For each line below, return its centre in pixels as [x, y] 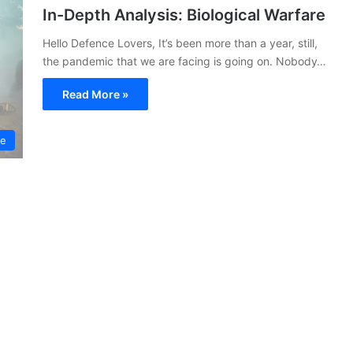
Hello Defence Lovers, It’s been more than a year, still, [180, 43]
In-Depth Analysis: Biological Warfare [184, 15]
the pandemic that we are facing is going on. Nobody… [184, 61]
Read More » [95, 94]
